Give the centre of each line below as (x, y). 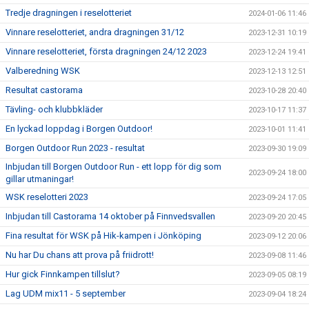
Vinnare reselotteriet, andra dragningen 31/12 (95, 32)
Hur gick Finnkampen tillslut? (63, 274)
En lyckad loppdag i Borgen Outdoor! (79, 128)
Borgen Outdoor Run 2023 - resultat (75, 148)
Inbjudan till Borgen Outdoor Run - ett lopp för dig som (113, 166)
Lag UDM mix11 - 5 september (66, 293)
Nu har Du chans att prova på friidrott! (80, 255)
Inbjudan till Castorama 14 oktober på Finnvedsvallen (110, 216)
